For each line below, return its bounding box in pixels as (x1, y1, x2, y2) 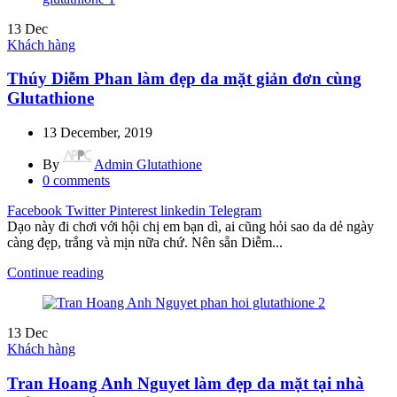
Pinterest (109, 202, 157, 218)
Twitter (66, 202, 105, 218)
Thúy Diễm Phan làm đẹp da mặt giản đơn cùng (7, 69, 362, 89)
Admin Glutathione (94, 156, 202, 172)
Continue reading (7, 264, 104, 280)
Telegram (209, 202, 261, 218)
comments (53, 172, 110, 188)
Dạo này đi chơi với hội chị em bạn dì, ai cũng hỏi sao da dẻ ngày (7, 218, 374, 234)
